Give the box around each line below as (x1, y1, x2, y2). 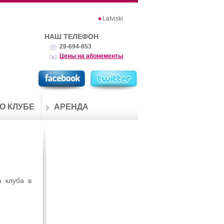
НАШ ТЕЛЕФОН (44, 32, 98, 40)
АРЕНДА (54, 102, 88, 111)
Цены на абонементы (59, 52, 123, 59)
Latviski (102, 15, 123, 22)
